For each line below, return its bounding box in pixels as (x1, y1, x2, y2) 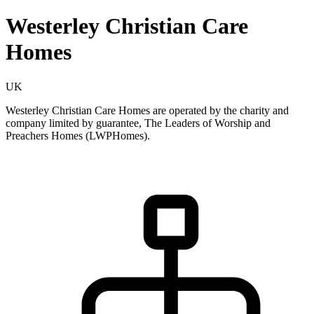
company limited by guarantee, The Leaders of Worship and (6, 116, 271, 129)
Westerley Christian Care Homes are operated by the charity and (6, 104, 289, 116)
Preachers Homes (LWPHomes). (6, 129, 150, 142)
